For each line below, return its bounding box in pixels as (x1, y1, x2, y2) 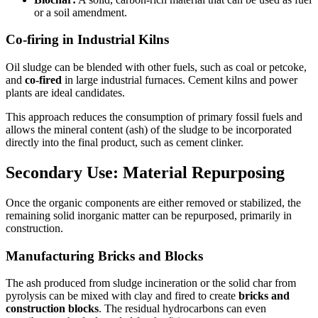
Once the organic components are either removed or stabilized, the (6, 196, 301, 209)
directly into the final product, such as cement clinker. (6, 136, 243, 149)
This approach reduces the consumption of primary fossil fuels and (6, 111, 302, 124)
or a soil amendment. (34, 6, 127, 18)
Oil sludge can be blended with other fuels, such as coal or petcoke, (6, 61, 307, 74)
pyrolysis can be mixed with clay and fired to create (6, 290, 238, 302)
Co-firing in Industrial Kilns (6, 32, 169, 48)
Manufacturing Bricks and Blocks (6, 248, 203, 263)
